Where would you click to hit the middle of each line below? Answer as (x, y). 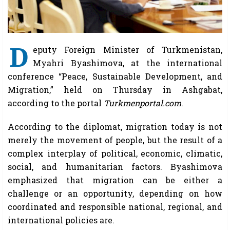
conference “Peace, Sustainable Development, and (115, 76)
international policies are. (61, 220)
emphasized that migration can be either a (115, 180)
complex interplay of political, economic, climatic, (115, 153)
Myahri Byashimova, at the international (128, 63)
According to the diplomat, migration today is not (115, 126)
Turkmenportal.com (142, 103)
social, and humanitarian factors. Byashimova (115, 166)
